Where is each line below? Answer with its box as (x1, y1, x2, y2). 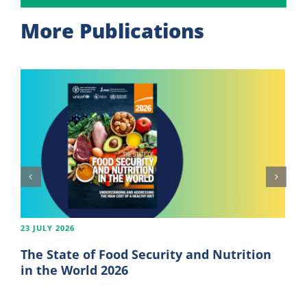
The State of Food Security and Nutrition (20, 245, 271, 262)
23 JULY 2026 (20, 222, 75, 233)
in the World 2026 (20, 261, 128, 278)
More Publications (20, 16, 204, 44)
